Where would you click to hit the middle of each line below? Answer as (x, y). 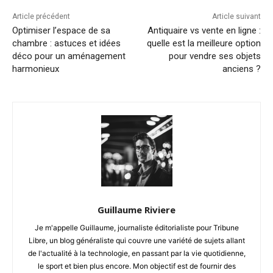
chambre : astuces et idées (66, 43)
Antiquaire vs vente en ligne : (204, 30)
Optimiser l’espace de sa (61, 30)
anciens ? (241, 69)
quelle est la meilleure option (204, 43)
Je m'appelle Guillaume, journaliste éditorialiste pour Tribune (136, 227)
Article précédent (41, 16)
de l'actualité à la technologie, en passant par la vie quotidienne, (136, 253)
